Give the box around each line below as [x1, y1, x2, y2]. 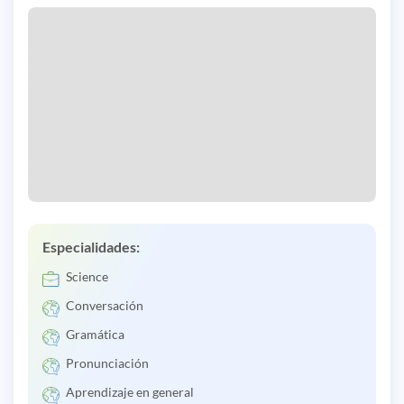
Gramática [66, 326, 124, 343]
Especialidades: [42, 238, 140, 256]
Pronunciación [66, 355, 149, 372]
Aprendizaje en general [66, 384, 194, 400]
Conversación [66, 298, 143, 314]
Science [66, 269, 108, 285]
